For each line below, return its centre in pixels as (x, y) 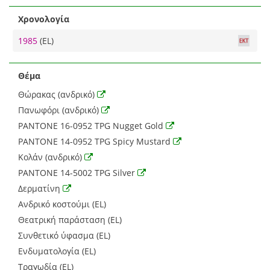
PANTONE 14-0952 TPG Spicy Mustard (96, 141)
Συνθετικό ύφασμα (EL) (64, 235)
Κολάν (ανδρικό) (51, 157)
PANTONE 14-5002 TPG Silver (78, 172)
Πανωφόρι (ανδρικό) (60, 110)
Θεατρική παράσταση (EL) (70, 219)
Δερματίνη (40, 188)
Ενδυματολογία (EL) (57, 251)
